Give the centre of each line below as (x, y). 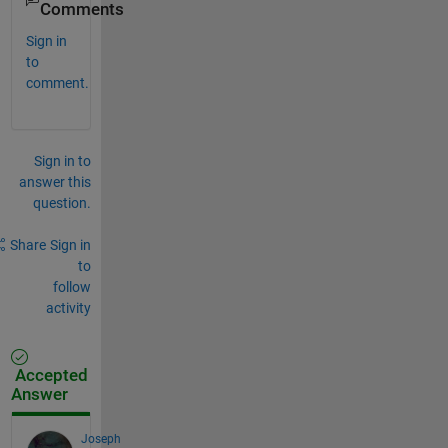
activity (68, 307)
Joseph (100, 438)
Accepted (49, 375)
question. (61, 202)
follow (71, 286)
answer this (54, 181)
